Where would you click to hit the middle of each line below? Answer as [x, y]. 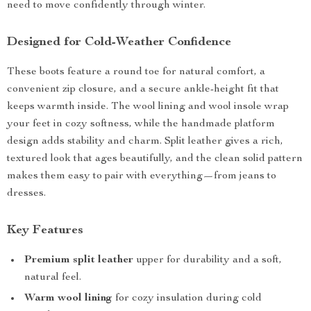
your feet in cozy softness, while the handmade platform [141, 124]
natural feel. [53, 278]
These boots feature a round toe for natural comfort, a [136, 72]
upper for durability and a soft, [208, 260]
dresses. [26, 194]
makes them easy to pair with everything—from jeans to [142, 176]
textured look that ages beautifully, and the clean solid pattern [155, 159]
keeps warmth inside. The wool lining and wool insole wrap [148, 107]
